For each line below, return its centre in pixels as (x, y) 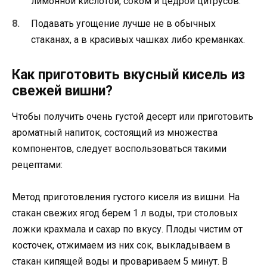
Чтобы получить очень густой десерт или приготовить (133, 116)
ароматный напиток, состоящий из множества (115, 132)
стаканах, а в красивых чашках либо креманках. (138, 39)
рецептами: (37, 164)
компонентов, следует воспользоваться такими (119, 148)
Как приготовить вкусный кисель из (128, 74)
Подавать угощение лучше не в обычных (123, 23)
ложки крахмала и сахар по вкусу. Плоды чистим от (127, 229)
